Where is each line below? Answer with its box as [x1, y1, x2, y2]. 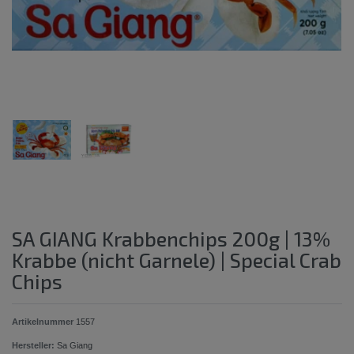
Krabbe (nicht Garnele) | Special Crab [12, 247, 341, 272]
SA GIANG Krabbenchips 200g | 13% [12, 226, 330, 250]
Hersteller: [12, 340, 55, 350]
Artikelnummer [12, 316, 76, 326]
